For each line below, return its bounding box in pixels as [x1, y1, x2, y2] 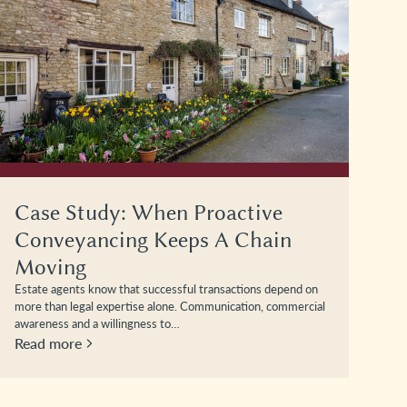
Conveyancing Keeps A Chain [15, 226, 292, 253]
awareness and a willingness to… [15, 314, 180, 332]
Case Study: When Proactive [15, 199, 283, 225]
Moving [15, 253, 86, 280]
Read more [15, 333, 82, 352]
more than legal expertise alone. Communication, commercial [15, 297, 325, 314]
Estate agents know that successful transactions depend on [15, 280, 318, 297]
